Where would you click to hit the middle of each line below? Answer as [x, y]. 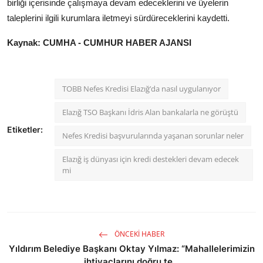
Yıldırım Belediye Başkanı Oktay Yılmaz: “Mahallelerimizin [131, 248]
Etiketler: [25, 130]
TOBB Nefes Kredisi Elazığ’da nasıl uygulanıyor [141, 88]
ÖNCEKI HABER [139, 234]
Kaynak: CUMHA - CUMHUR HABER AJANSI [99, 42]
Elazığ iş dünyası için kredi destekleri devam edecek [151, 159]
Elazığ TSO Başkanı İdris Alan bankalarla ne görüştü [150, 112]
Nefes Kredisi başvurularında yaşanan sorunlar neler [153, 135]
